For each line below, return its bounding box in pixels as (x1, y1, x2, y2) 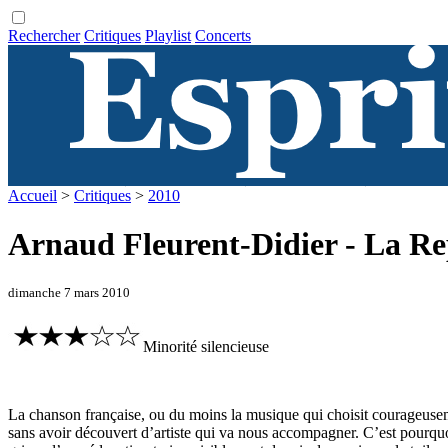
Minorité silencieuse (143, 338, 269, 356)
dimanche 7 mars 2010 (8, 284, 130, 300)
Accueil (8, 187, 57, 204)
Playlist (145, 27, 191, 44)
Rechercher (8, 27, 80, 44)
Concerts (195, 27, 251, 44)
